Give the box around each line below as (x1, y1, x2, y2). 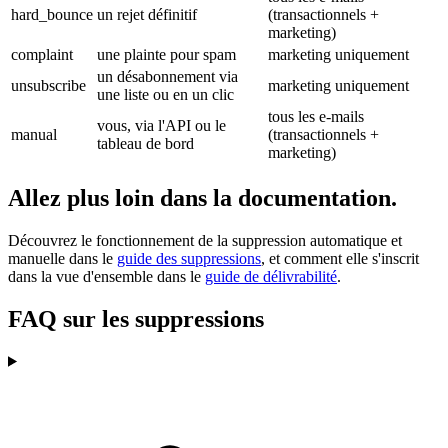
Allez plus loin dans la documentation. (8, 185, 397, 212)
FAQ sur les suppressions (8, 305, 264, 332)
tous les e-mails (268, 108, 364, 126)
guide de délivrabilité (205, 267, 337, 285)
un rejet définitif (97, 6, 197, 24)
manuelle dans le (8, 249, 117, 267)
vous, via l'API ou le (97, 117, 226, 135)
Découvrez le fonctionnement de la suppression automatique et (8, 231, 402, 249)
